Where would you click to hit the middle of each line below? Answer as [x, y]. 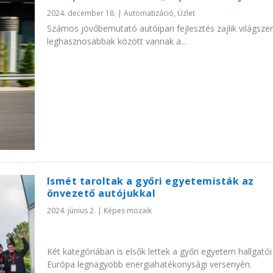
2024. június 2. [71, 210]
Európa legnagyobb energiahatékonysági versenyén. [149, 264]
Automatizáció [148, 13]
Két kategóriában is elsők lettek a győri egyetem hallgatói [159, 251]
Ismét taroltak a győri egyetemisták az [150, 181]
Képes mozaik [127, 210]
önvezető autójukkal [101, 193]
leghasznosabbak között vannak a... [116, 41]
